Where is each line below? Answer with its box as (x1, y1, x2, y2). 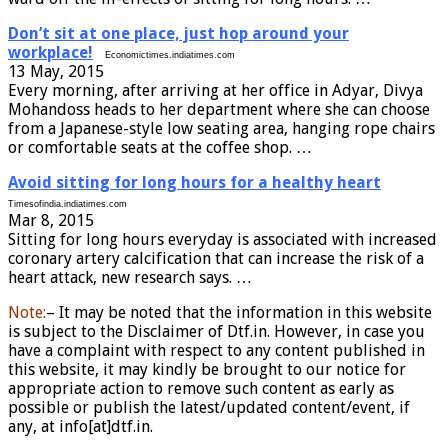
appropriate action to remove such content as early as (8, 378, 394, 398)
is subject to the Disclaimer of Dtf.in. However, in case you (8, 321, 425, 341)
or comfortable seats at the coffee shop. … (8, 137, 312, 157)
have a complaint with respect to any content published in (8, 340, 425, 360)
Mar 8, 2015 (8, 210, 94, 230)
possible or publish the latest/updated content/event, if (8, 397, 410, 417)
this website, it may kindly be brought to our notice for (8, 359, 406, 379)
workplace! (8, 42, 93, 62)
